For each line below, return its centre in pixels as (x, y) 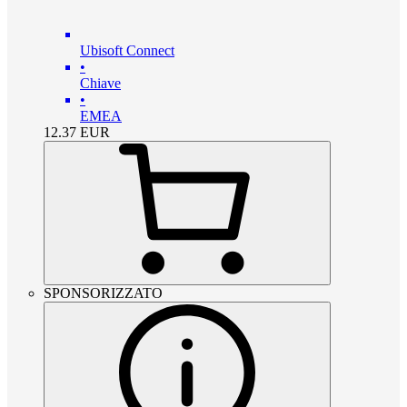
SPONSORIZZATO (103, 293)
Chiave (100, 84)
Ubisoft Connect (127, 51)
